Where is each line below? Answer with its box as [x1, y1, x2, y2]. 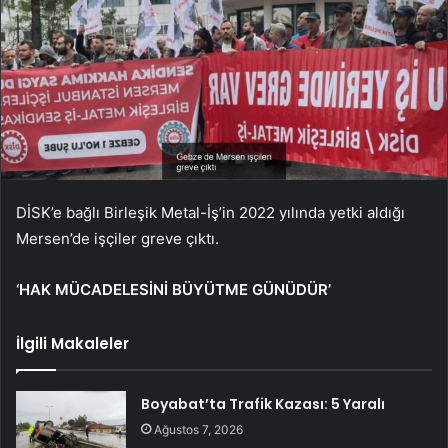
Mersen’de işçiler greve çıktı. [16, 229, 219, 249]
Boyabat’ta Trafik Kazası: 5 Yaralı [141, 394, 386, 415]
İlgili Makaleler [16, 333, 129, 355]
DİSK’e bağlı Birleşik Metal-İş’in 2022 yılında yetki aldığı [16, 203, 405, 223]
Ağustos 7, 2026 [154, 422, 244, 438]
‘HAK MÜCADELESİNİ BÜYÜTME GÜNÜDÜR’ [16, 280, 331, 300]
